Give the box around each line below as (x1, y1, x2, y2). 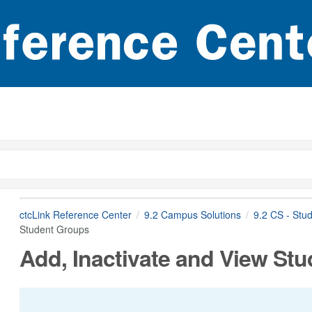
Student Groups (19, 222, 89, 236)
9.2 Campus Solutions (143, 208, 241, 221)
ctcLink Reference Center (19, 208, 132, 221)
